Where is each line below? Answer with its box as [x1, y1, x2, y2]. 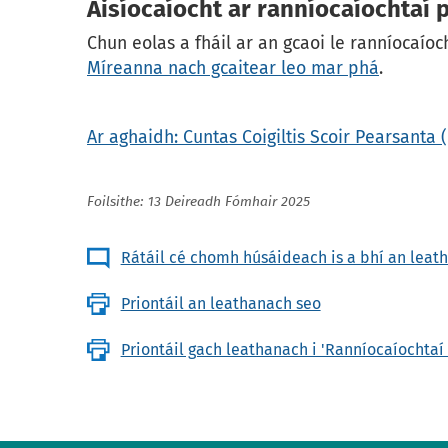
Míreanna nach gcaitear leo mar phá [87, 57, 379, 80]
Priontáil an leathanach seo [120, 294, 321, 314]
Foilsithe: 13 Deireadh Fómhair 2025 [87, 195, 310, 210]
